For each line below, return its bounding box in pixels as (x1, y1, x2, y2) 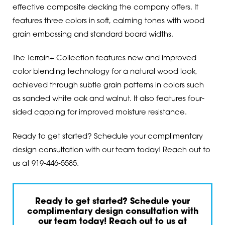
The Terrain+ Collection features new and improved (12, 55, 196, 63)
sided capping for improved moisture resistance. (12, 109, 187, 117)
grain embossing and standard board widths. (12, 31, 173, 39)
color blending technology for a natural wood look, (12, 68, 197, 76)
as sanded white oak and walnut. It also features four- (12, 95, 204, 103)
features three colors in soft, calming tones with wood (12, 18, 204, 26)
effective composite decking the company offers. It (12, 4, 198, 12)
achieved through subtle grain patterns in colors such (12, 82, 204, 90)
